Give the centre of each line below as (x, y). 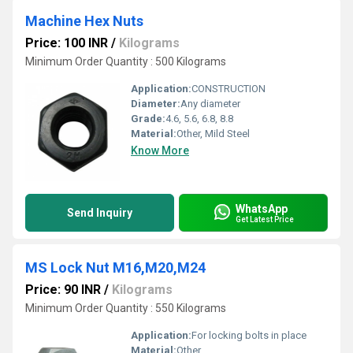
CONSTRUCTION (229, 89)
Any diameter (210, 104)
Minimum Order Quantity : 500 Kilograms (126, 61)
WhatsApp (262, 208)
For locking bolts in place (249, 335)
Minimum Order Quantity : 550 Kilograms (126, 308)
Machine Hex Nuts (84, 21)
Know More (160, 150)
